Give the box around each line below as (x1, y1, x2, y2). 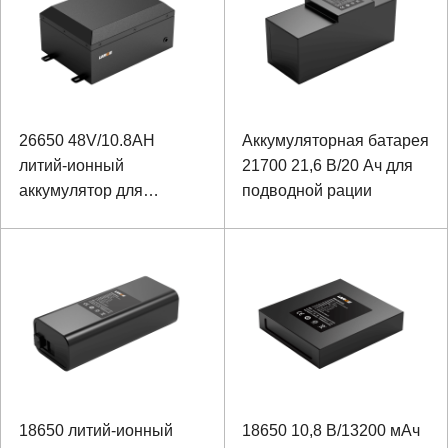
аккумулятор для (18, 181, 143, 199)
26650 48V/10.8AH (18, 131, 155, 149)
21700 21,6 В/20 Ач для (242, 156, 413, 174)
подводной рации (242, 181, 372, 199)
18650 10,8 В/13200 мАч (242, 421, 420, 439)
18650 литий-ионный (18, 421, 173, 439)
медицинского (18, 206, 123, 224)
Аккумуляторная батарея (242, 131, 429, 149)
